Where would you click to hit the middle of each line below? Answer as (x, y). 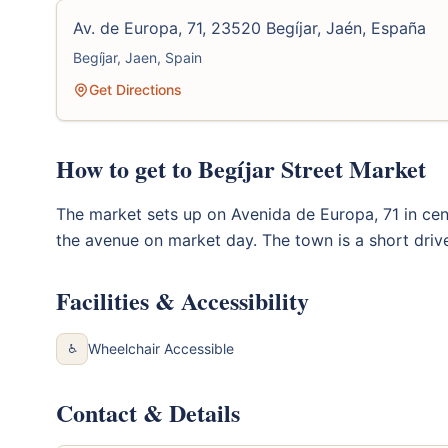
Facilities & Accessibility (182, 300)
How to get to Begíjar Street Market (241, 168)
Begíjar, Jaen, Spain (137, 57)
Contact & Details (148, 412)
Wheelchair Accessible (161, 348)
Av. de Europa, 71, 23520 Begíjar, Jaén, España (249, 27)
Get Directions (135, 89)
